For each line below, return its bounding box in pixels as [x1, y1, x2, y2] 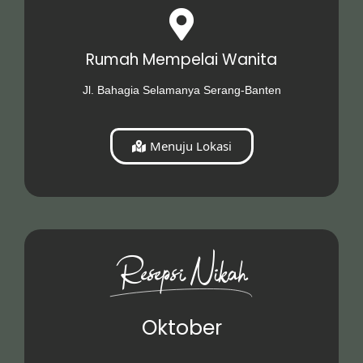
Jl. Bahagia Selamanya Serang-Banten [82, 83, 281, 96]
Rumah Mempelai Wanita [86, 48, 277, 70]
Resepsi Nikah [116, 258, 247, 293]
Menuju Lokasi [149, 137, 232, 154]
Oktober [141, 313, 222, 342]
